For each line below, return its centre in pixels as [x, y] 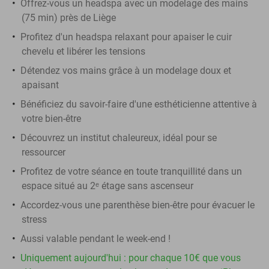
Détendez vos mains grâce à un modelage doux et [126, 70]
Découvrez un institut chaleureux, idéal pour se [119, 138]
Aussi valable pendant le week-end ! [95, 238]
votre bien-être [51, 118]
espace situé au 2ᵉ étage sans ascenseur [107, 186]
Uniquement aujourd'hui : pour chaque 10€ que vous [131, 258]
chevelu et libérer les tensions [83, 51]
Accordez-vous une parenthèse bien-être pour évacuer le [138, 205]
